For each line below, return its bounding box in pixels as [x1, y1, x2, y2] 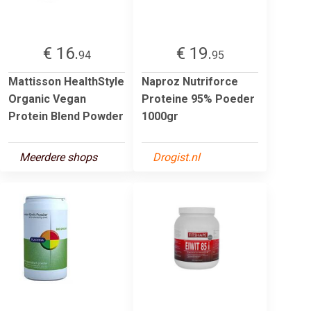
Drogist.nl [153, 150, 200, 164]
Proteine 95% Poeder [142, 92, 255, 106]
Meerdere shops [19, 150, 97, 164]
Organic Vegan [8, 92, 86, 106]
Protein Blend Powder [8, 109, 124, 123]
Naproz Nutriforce [142, 74, 238, 88]
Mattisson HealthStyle [8, 74, 124, 88]
